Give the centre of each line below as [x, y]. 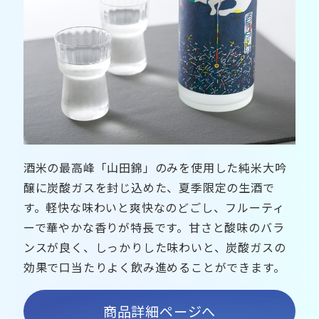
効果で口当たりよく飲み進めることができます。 [154, 267]
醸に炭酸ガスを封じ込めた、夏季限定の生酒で [149, 188]
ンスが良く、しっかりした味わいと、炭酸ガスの [155, 247]
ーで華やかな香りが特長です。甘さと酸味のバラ [154, 228]
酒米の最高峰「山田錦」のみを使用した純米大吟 [155, 168]
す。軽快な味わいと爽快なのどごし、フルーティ [154, 208]
